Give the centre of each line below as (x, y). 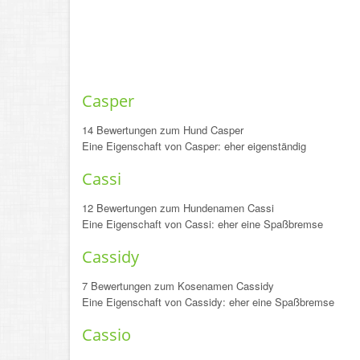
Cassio (106, 335)
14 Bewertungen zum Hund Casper (163, 130)
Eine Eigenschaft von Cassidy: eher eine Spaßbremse (208, 302)
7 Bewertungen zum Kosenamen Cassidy (178, 286)
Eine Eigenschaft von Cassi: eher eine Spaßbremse (202, 224)
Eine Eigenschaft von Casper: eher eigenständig (194, 146)
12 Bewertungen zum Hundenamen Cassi (178, 208)
